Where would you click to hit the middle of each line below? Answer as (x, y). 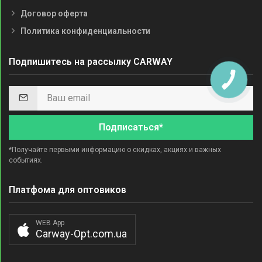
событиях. (26, 160)
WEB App (50, 223)
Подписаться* (131, 127)
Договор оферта (54, 13)
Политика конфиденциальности (85, 31)
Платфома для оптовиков (68, 189)
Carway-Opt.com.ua (81, 233)
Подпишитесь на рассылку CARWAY (91, 61)
